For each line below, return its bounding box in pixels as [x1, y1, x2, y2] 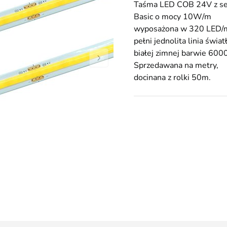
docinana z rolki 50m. [134, 72, 211, 83]
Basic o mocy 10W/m [134, 11, 211, 22]
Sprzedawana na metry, [134, 60, 218, 71]
